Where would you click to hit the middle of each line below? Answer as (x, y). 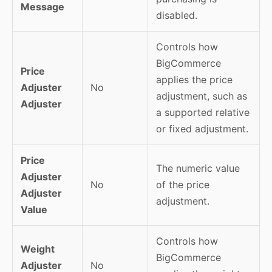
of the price (182, 184)
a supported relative (202, 112)
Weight (37, 249)
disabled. (176, 15)
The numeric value (198, 168)
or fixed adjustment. (202, 128)
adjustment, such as (201, 96)
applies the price (194, 79)
